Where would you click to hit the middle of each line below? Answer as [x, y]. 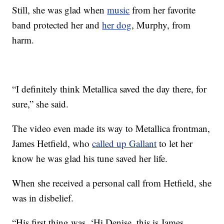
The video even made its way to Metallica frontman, [111, 128]
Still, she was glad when [60, 9]
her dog [117, 24]
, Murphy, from [161, 24]
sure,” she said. [40, 103]
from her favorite [163, 9]
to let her [175, 143]
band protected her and [57, 24]
